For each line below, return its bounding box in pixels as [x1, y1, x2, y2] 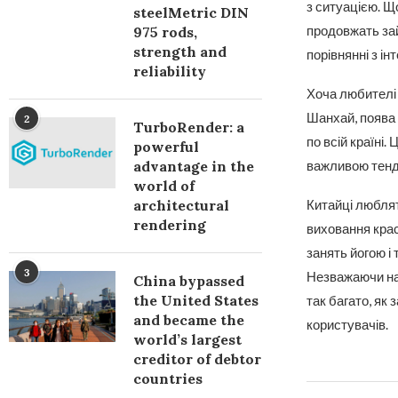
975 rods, [133, 23, 197, 41]
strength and [133, 43, 227, 60]
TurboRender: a [133, 118, 244, 136]
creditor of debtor [133, 350, 261, 368]
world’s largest [133, 330, 242, 348]
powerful [133, 138, 199, 155]
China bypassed [133, 272, 244, 290]
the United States [133, 291, 259, 309]
